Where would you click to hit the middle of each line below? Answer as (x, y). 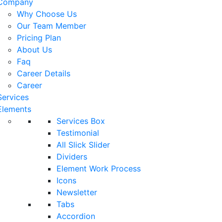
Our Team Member (52, 26)
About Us (34, 50)
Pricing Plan (39, 38)
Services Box (81, 121)
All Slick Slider (83, 145)
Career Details (44, 73)
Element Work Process (99, 168)
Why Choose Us (47, 14)
